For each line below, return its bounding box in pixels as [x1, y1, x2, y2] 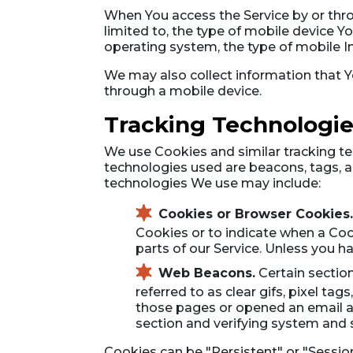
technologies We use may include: [104, 176, 321, 191]
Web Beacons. [158, 265, 255, 281]
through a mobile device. [104, 84, 262, 98]
